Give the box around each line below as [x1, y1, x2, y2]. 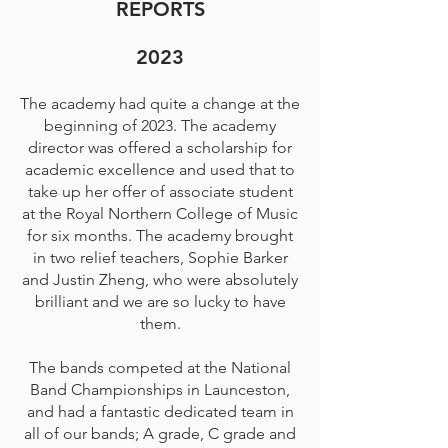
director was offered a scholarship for [28, 138, 292, 157]
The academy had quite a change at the [20, 94, 300, 113]
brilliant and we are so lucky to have [34, 292, 286, 311]
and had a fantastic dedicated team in [26, 402, 294, 421]
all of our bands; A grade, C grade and [24, 424, 296, 443]
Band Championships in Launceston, [30, 380, 290, 399]
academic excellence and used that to [25, 160, 295, 179]
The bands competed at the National [29, 358, 291, 377]
